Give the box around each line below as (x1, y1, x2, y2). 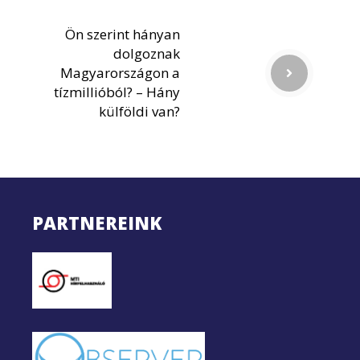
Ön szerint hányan (65, 25, 180, 44)
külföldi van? (99, 102, 180, 121)
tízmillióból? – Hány (54, 83, 180, 102)
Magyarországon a (60, 63, 180, 83)
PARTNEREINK (32, 211, 162, 235)
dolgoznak (113, 44, 180, 63)
